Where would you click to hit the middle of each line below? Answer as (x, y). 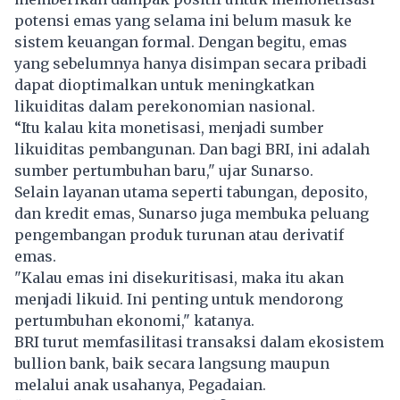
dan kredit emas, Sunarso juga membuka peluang (192, 214)
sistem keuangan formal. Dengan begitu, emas (181, 42)
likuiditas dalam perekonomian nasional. (168, 107)
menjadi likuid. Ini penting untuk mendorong (179, 300)
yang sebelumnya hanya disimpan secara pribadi (191, 64)
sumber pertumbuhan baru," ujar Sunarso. (167, 171)
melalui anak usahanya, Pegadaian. (142, 385)
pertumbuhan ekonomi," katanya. (138, 321)
